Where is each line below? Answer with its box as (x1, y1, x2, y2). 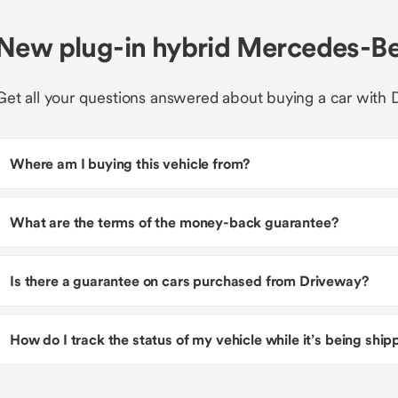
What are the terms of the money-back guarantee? (10, 213, 338, 231)
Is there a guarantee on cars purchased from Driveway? (10, 272, 369, 290)
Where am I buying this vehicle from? (10, 155, 251, 172)
